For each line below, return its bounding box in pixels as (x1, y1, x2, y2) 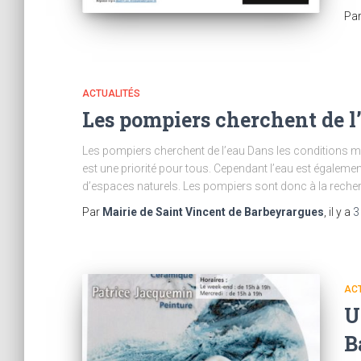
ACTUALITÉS (82, 88, 140, 99)
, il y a (324, 205, 353, 218)
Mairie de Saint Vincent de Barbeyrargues (102, 205, 324, 218)
